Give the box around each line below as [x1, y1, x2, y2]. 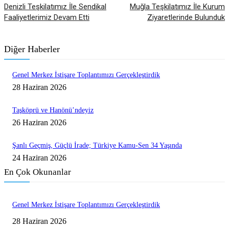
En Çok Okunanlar [4, 167, 71, 177]
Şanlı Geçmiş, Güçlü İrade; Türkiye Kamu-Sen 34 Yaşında [12, 142, 182, 150]
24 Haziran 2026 [12, 153, 66, 163]
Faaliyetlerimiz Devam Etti [4, 13, 89, 22]
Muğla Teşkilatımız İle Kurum [129, 2, 225, 12]
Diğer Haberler [4, 44, 60, 55]
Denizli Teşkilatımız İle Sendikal [4, 2, 106, 12]
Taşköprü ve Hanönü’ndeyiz [12, 106, 94, 114]
